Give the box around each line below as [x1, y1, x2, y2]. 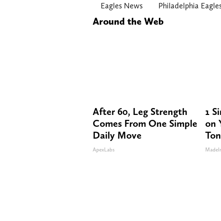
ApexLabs [93, 147, 114, 153]
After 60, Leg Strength [93, 106, 187, 118]
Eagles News [101, 1, 143, 11]
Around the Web [93, 15, 164, 28]
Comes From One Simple [93, 117, 197, 130]
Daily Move [93, 129, 142, 142]
